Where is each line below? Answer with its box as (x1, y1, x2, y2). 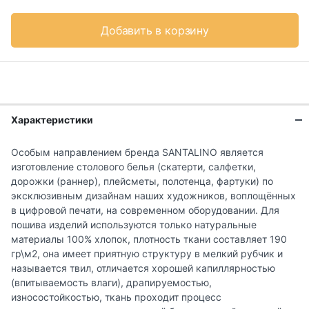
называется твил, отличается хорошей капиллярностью (11, 262, 275, 275)
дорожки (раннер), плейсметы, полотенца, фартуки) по (11, 175, 273, 188)
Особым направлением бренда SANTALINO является (11, 146, 263, 159)
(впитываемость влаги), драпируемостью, (11, 277, 212, 289)
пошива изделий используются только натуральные (11, 219, 257, 231)
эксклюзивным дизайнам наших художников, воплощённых (11, 190, 296, 202)
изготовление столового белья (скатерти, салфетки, (11, 161, 256, 173)
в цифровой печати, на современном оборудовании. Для (11, 204, 279, 217)
